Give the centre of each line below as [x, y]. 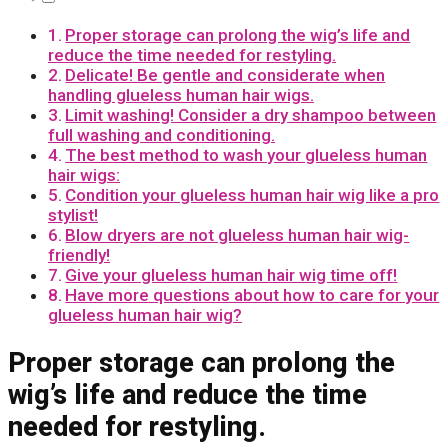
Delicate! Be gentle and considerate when [225, 75]
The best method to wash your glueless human [246, 155]
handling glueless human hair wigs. [181, 95]
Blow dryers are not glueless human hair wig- [237, 235]
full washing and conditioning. [161, 135]
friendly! [79, 255]
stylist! [73, 215]
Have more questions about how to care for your [252, 295]
